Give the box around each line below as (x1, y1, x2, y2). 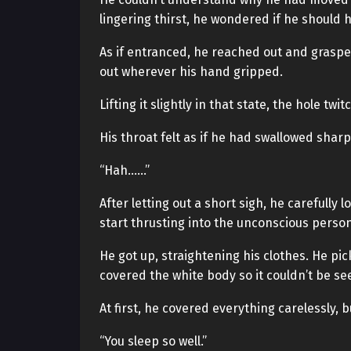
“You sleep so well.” (100, 334, 207, 349)
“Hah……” (100, 163, 150, 178)
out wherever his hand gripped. (100, 64, 283, 79)
